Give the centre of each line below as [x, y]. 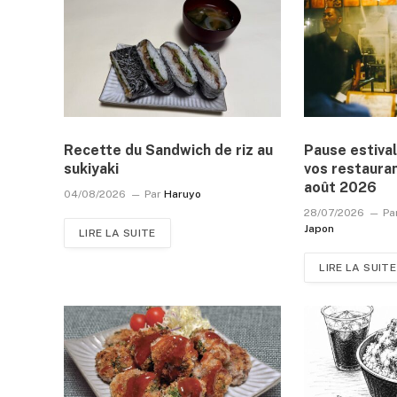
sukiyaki [91, 168]
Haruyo [183, 194]
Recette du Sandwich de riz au [168, 150]
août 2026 [341, 187]
